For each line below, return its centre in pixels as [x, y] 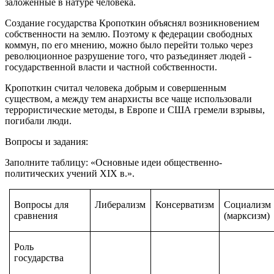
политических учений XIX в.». [70, 173]
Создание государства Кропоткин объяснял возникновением [132, 23]
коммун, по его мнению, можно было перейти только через [129, 45]
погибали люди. [38, 120]
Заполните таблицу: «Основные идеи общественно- [113, 162]
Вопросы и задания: [46, 141]
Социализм [248, 204]
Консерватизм [185, 204]
